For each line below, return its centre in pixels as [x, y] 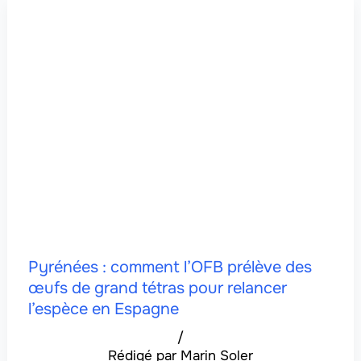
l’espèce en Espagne [103, 309]
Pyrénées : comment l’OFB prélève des [170, 267]
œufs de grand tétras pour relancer [157, 288]
